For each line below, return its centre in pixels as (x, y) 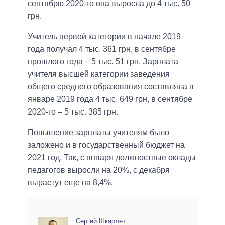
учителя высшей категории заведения (99, 74)
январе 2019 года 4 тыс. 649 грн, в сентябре (110, 99)
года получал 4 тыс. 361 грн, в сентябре (102, 49)
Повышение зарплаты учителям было (98, 133)
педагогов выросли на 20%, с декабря (99, 170)
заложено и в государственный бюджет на (106, 145)
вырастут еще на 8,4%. (70, 183)
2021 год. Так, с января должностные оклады (112, 158)
